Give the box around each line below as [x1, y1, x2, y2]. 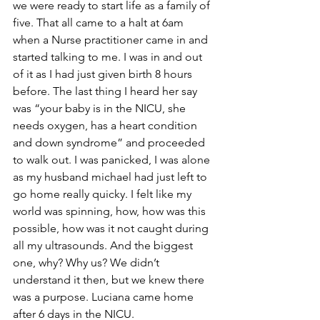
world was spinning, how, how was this [13, 204, 209, 218]
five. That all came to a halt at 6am [13, 15, 186, 29]
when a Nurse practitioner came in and [13, 32, 211, 46]
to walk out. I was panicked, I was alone [13, 152, 213, 166]
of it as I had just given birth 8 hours [13, 66, 195, 81]
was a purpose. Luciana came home [13, 289, 196, 304]
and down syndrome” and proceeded [13, 135, 208, 149]
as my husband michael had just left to [13, 169, 210, 184]
